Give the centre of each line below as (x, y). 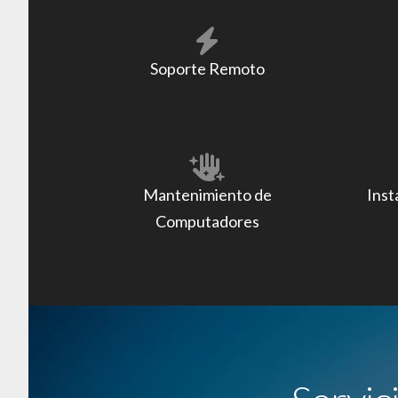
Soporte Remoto (207, 68)
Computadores (207, 221)
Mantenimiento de (207, 195)
